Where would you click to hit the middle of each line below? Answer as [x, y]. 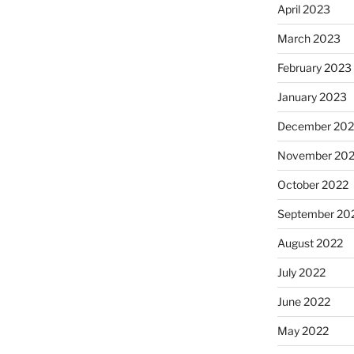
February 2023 [314, 68]
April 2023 [303, 9]
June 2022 [303, 302]
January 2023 [312, 97]
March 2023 [309, 39]
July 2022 [301, 273]
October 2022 [313, 185]
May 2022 [303, 331]
